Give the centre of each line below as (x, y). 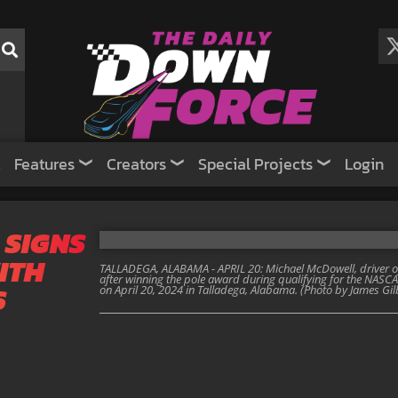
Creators (136, 164)
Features (44, 164)
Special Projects (255, 164)
